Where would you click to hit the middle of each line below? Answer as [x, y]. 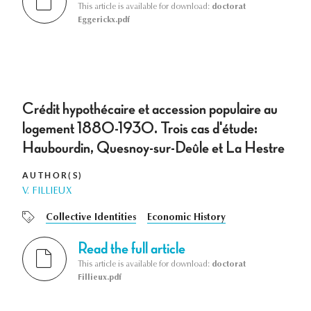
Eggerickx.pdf [104, 20]
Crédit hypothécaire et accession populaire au [150, 109]
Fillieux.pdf [100, 278]
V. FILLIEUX [47, 192]
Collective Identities [91, 218]
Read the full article [132, 249]
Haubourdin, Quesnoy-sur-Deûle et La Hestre [153, 148]
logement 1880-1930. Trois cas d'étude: [140, 129]
